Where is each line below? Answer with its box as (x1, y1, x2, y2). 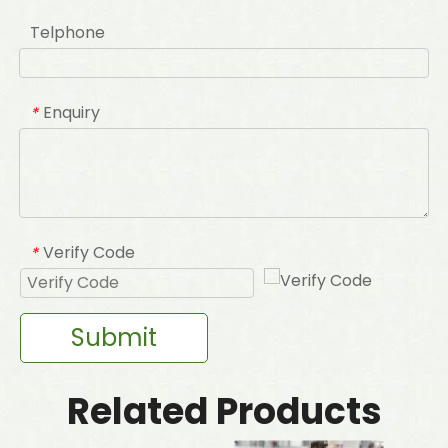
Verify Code (43, 241, 135, 265)
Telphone (30, 21, 105, 45)
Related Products (66, 386, 382, 438)
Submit (71, 321, 157, 355)
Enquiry (43, 101, 100, 125)
